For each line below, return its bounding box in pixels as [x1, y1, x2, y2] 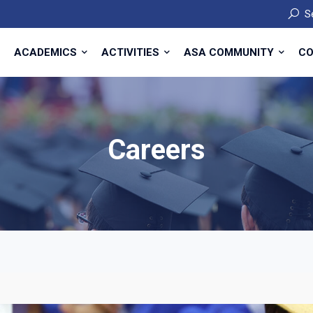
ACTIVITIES [101, 46, 162, 59]
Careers [108, 133, 205, 166]
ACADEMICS [14, 46, 80, 59]
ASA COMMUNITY [184, 46, 277, 59]
